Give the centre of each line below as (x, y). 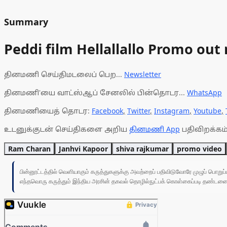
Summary (26, 22)
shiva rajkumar (142, 149)
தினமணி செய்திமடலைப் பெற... (64, 74)
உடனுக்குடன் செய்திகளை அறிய (67, 129)
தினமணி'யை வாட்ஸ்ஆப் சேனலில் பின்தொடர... (96, 93)
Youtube (207, 111)
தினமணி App (155, 129)
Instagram (172, 111)
